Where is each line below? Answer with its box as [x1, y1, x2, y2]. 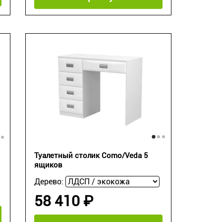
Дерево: [34, 176, 65, 186]
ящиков [34, 160, 62, 169]
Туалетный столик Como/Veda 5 [34, 151, 148, 160]
